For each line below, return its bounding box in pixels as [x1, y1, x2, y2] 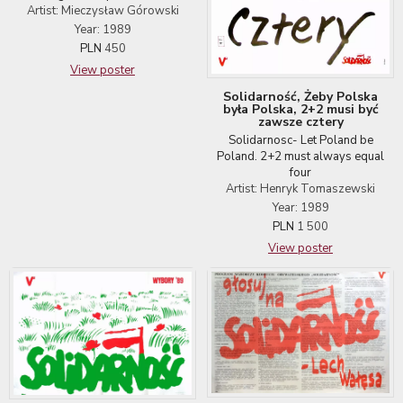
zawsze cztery [257, 112, 344, 130]
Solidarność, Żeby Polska [223, 87, 378, 105]
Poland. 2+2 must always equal [217, 148, 384, 165]
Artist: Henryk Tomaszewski [226, 180, 375, 197]
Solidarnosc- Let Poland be [228, 131, 373, 148]
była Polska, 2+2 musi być [222, 100, 379, 118]
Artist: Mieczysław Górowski [26, 3, 179, 20]
